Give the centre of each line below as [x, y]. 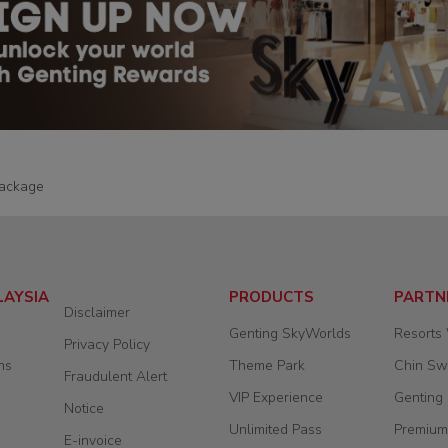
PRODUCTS [271, 296]
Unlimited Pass [275, 429]
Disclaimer [97, 312]
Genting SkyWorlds [290, 333]
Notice [84, 408]
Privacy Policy [107, 344]
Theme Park [267, 365]
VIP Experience [276, 397]
